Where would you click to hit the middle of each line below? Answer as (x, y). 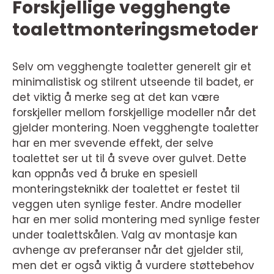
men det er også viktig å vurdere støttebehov (133, 265)
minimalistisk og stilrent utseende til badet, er (133, 82)
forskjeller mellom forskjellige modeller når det (134, 112)
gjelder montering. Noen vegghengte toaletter (135, 128)
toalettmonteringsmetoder (135, 29)
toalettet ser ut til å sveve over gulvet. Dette (129, 158)
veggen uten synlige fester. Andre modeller (127, 204)
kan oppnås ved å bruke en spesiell (105, 173)
